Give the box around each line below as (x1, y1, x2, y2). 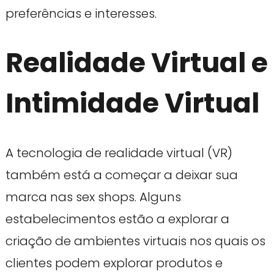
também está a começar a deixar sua (5, 166, 238, 183)
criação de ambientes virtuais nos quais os (5, 232, 265, 250)
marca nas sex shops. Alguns (5, 188, 181, 206)
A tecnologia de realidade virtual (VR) (5, 144, 232, 161)
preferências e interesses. (5, 4, 157, 22)
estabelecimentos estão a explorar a (5, 210, 229, 228)
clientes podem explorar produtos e (5, 254, 223, 272)
